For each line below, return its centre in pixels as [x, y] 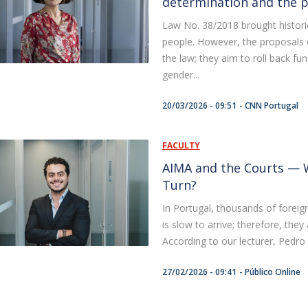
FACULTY [181, 145]
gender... [180, 75]
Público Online [272, 272]
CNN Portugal [271, 106]
